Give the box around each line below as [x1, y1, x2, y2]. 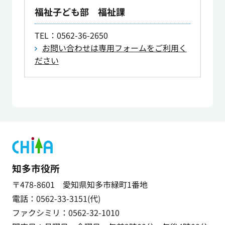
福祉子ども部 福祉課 [34, 5, 125, 19]
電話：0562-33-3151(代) [12, 192, 100, 205]
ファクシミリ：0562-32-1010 [12, 206, 120, 219]
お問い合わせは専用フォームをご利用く [42, 42, 187, 54]
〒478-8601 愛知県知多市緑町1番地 [12, 178, 148, 191]
